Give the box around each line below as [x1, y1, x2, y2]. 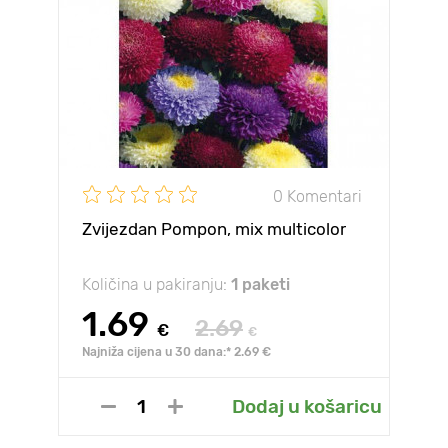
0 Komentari [273, 186, 362, 206]
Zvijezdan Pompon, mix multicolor [82, 219, 346, 239]
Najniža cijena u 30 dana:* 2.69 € [82, 345, 271, 359]
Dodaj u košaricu [231, 395, 382, 418]
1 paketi [231, 275, 290, 294]
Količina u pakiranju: [82, 275, 231, 294]
